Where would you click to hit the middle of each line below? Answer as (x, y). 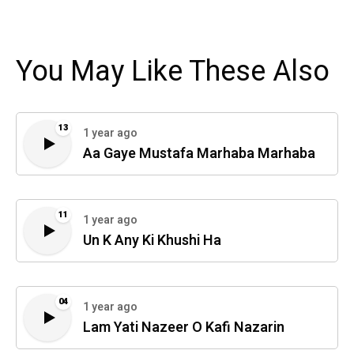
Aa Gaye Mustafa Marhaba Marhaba (199, 154)
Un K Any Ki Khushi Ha (152, 241)
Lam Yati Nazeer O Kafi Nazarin (184, 328)
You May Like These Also (173, 71)
